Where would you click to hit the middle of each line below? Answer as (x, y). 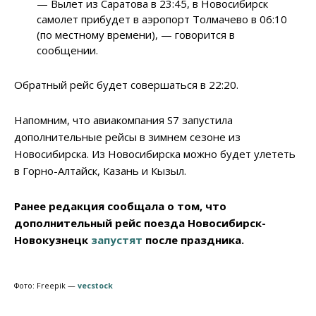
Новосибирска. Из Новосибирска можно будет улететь (155, 154)
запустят (117, 240)
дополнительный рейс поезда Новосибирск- (140, 223)
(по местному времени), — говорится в (136, 35)
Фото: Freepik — (46, 286)
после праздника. (193, 240)
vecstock (95, 286)
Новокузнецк (53, 240)
